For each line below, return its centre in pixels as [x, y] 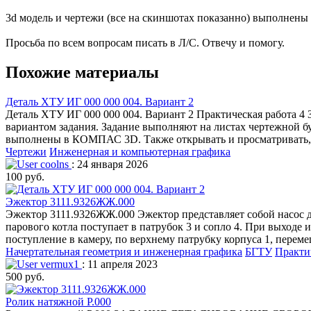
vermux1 [60, 264]
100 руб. [25, 176]
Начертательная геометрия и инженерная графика [124, 251]
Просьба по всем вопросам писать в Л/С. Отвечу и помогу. [145, 43]
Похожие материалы [82, 73]
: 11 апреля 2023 [120, 264]
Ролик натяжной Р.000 [58, 301]
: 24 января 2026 [110, 164]
